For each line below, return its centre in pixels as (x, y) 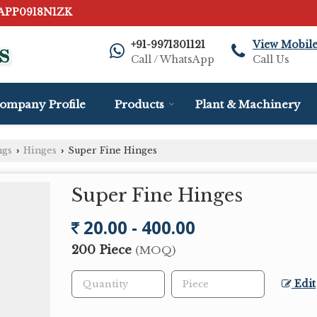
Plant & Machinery (248, 104)
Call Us (271, 59)
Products (139, 104)
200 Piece (103, 250)
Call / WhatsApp (173, 59)
